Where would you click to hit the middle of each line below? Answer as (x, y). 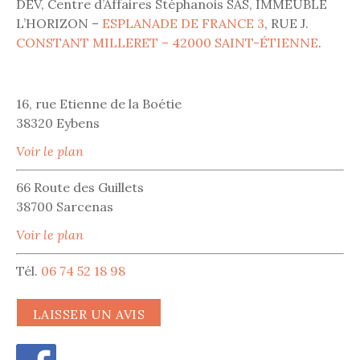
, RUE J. (286, 24)
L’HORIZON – (57, 24)
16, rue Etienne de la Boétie (99, 103)
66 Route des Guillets (80, 187)
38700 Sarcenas (65, 206)
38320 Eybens (58, 123)
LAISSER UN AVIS (89, 314)
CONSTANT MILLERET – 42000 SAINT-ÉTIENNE (167, 43)
